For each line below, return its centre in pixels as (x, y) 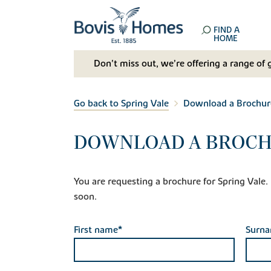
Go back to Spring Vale (121, 103)
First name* (98, 230)
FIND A (227, 30)
